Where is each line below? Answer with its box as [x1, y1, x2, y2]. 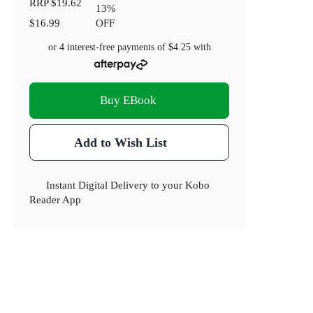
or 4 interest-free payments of [48, 42, 168, 53]
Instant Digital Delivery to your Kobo [46, 179, 210, 191]
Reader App [29, 194, 82, 206]
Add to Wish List [73, 136, 167, 150]
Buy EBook [99, 94, 156, 108]
